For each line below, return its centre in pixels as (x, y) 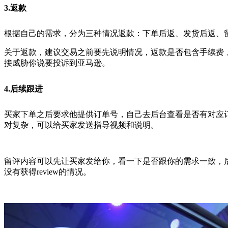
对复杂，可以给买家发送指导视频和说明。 (81, 125)
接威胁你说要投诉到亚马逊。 (57, 63)
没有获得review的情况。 (48, 172)
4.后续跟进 (23, 89)
